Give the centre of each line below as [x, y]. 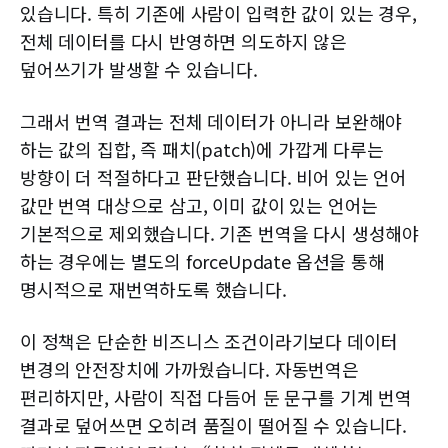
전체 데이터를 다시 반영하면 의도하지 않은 [183, 41]
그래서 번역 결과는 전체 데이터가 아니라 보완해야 [211, 121]
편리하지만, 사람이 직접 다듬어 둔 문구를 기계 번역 [216, 397]
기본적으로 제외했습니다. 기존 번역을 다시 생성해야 [219, 233]
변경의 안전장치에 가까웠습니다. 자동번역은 [189, 369]
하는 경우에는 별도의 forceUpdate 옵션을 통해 [202, 261]
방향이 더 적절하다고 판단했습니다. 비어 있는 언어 [213, 177]
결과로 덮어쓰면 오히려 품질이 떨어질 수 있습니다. [213, 425]
